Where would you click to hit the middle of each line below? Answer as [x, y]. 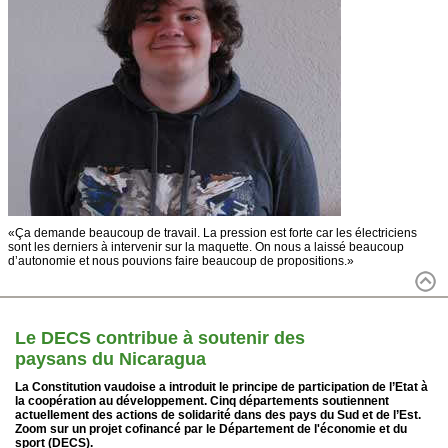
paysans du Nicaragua [110, 358]
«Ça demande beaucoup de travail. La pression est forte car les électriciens [212, 232]
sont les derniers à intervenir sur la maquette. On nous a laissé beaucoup [206, 246]
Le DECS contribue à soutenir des [160, 337]
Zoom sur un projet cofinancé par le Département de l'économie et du [211, 428]
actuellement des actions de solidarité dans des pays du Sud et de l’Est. [218, 414]
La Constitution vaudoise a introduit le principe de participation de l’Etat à [221, 386]
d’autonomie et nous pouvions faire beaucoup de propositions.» [181, 260]
